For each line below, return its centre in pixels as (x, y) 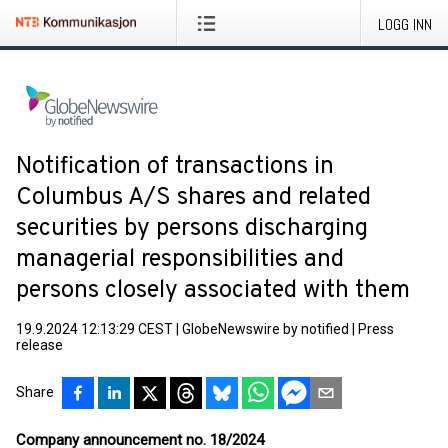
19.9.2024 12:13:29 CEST (94, 329)
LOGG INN (405, 24)
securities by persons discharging (192, 229)
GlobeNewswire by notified (265, 329)
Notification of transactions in (175, 167)
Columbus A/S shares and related (193, 198)
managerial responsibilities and (180, 260)
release (39, 345)
